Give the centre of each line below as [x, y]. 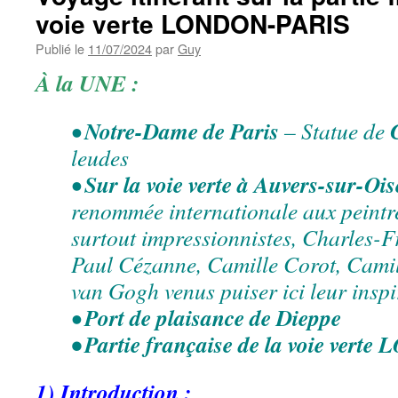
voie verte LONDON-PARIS [193, 24]
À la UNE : [88, 83]
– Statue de [334, 131]
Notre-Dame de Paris [182, 131]
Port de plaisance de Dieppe [213, 317]
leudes [100, 157]
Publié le [60, 48]
